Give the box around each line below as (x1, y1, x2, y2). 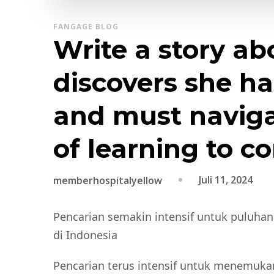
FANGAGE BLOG (53, 21, 119, 32)
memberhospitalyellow (53, 173, 162, 187)
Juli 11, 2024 (199, 172, 253, 187)
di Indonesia (53, 227, 117, 242)
